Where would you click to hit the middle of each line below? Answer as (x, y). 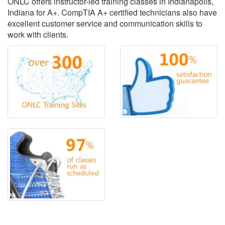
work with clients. (38, 34)
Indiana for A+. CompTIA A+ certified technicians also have (112, 12)
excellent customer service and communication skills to (105, 23)
